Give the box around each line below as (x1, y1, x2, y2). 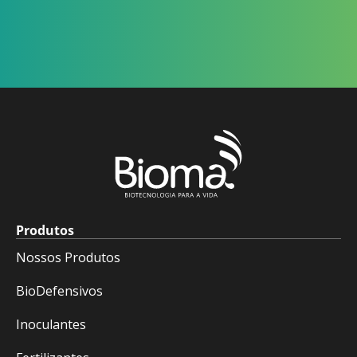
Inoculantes (16, 316, 86, 334)
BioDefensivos (16, 282, 103, 300)
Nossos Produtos (16, 249, 120, 267)
